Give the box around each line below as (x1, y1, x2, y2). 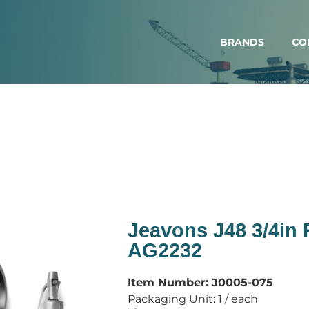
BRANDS (220, 36, 265, 48)
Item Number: (127, 276, 212, 290)
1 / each (217, 292, 258, 306)
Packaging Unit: (127, 292, 218, 306)
